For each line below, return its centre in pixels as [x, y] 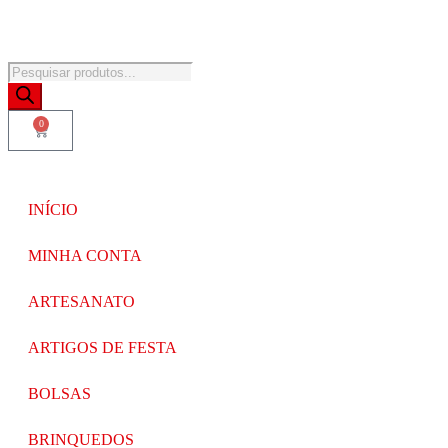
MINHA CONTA [85, 255]
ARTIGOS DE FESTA [102, 347]
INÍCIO [53, 209]
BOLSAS [59, 393]
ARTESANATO [81, 301]
